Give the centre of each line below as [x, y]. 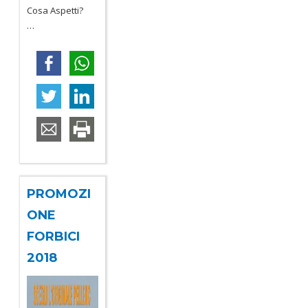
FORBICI [54, 237]
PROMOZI [59, 194]
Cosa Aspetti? [59, 11]
